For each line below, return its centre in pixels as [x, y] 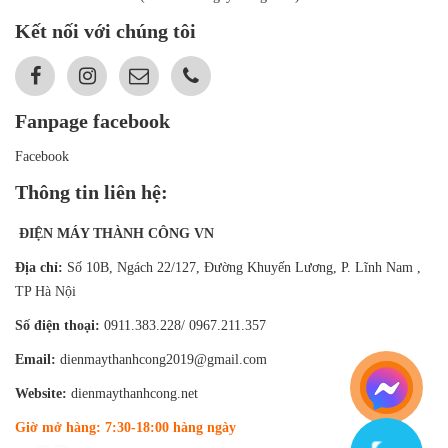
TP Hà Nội [45, 291]
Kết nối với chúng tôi [105, 30]
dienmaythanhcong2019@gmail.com [163, 359]
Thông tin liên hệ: [91, 191]
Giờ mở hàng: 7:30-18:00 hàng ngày [125, 427]
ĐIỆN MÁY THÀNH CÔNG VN [114, 233]
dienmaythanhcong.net [134, 393]
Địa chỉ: [39, 267]
